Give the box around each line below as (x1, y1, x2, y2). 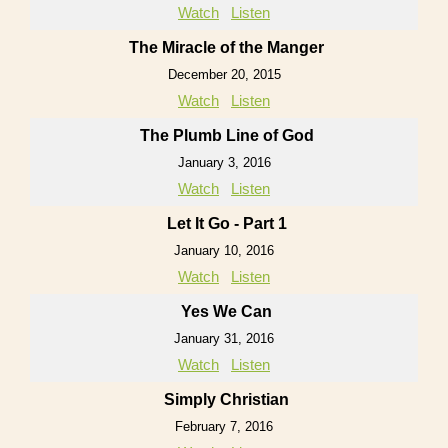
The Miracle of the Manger (129, 39, 324, 57)
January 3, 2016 (177, 155, 271, 171)
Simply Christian (164, 391, 289, 409)
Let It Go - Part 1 (166, 215, 287, 233)
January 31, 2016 (174, 331, 274, 347)
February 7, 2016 (175, 419, 273, 435)
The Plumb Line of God (139, 127, 314, 145)
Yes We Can (181, 303, 272, 321)
